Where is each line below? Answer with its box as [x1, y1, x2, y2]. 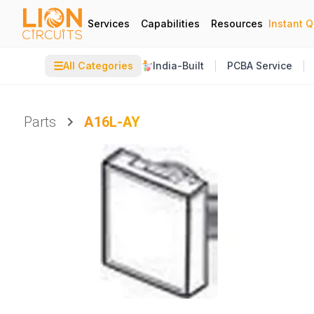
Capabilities [141, 17, 200, 29]
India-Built [153, 60, 204, 71]
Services [88, 17, 130, 29]
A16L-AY [84, 114, 141, 130]
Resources [211, 17, 263, 29]
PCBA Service [227, 60, 292, 71]
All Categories [63, 60, 133, 71]
